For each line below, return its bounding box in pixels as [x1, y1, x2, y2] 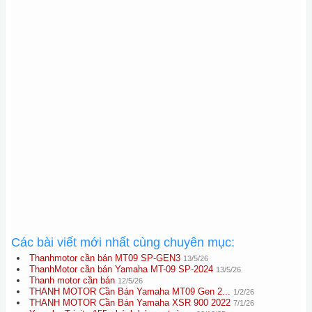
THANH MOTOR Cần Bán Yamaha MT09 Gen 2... [29, 286, 231, 297]
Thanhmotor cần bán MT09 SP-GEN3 [29, 253, 180, 263]
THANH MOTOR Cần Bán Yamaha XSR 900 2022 [29, 297, 231, 308]
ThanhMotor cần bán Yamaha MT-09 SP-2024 [29, 264, 213, 274]
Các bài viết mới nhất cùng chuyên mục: [11, 235, 235, 249]
